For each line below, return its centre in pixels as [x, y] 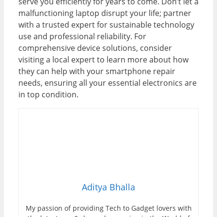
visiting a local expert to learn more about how [103, 60]
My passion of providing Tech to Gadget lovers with [108, 208]
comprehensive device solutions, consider [95, 48]
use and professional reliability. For [82, 37]
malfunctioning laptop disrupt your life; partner [105, 13]
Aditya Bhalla [108, 187]
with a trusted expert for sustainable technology [106, 25]
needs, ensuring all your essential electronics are [108, 83]
